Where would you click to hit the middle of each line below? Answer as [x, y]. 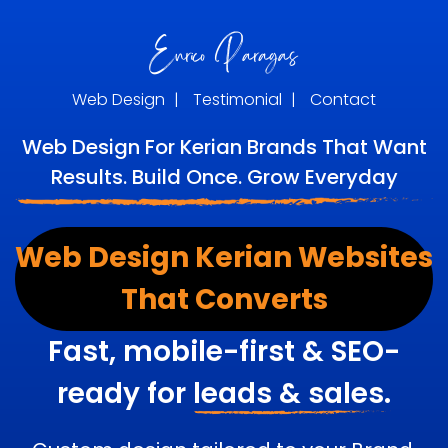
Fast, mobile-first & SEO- [224, 351]
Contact [343, 99]
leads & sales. [292, 393]
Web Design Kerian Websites [224, 257]
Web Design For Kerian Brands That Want [224, 147]
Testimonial [237, 99]
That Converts [224, 299]
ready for [125, 393]
